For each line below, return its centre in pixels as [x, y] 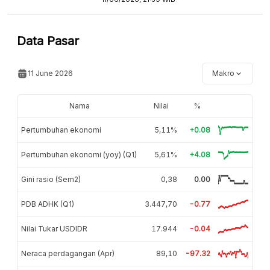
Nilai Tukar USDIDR [54, 228]
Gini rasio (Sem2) [51, 179]
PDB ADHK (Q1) [48, 204]
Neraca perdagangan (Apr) [68, 253]
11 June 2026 [50, 73]
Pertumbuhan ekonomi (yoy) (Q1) [79, 154]
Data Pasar [48, 41]
